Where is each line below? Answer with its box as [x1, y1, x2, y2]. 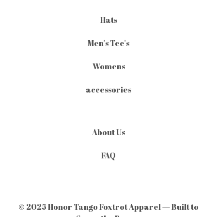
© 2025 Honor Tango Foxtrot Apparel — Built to [18, 201, 199, 212]
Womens [92, 61, 125, 72]
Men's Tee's [88, 38, 129, 48]
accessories [86, 84, 131, 95]
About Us [92, 127, 125, 138]
